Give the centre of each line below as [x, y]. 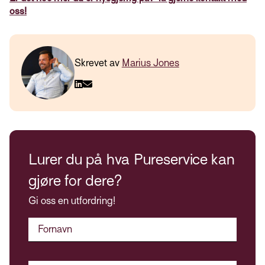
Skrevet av [98, 63]
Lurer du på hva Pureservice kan [132, 160]
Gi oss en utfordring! [72, 201]
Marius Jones [150, 63]
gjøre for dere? [75, 181]
